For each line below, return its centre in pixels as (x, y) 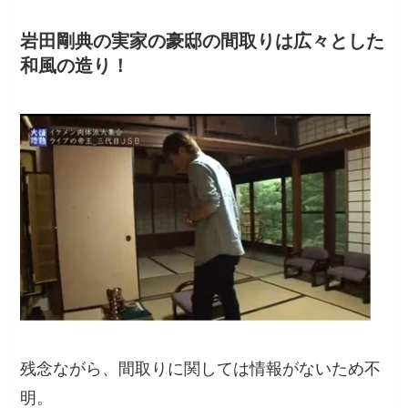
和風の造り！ (75, 66)
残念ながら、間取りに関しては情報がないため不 (201, 369)
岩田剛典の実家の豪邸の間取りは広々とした (203, 41)
